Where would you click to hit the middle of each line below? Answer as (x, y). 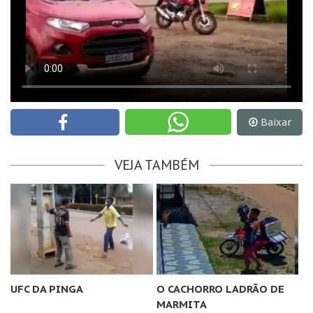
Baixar (276, 122)
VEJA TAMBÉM (156, 165)
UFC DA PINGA (47, 289)
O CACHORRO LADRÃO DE (220, 289)
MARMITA (181, 304)
